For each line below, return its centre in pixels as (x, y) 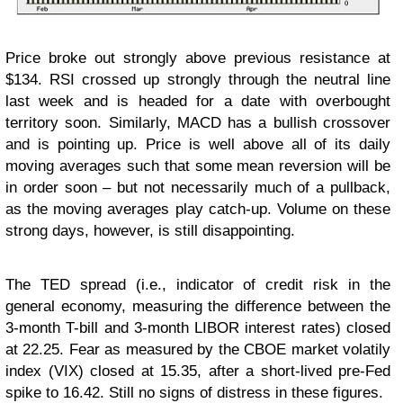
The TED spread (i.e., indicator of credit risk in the (198, 285)
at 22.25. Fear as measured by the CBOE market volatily (198, 350)
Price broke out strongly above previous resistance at (198, 58)
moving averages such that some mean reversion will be (198, 166)
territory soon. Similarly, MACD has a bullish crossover (198, 123)
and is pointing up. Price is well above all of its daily (198, 145)
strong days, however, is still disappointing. (150, 231)
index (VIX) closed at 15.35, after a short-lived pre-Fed (198, 372)
